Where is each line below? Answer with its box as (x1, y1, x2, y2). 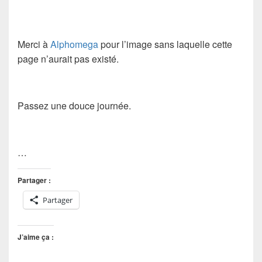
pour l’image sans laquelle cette (98, 37, 232, 51)
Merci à (18, 37, 50, 51)
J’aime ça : (18, 231, 54, 242)
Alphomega (50, 37, 98, 51)
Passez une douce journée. (18, 98, 131, 112)
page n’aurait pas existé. (18, 51, 119, 65)
